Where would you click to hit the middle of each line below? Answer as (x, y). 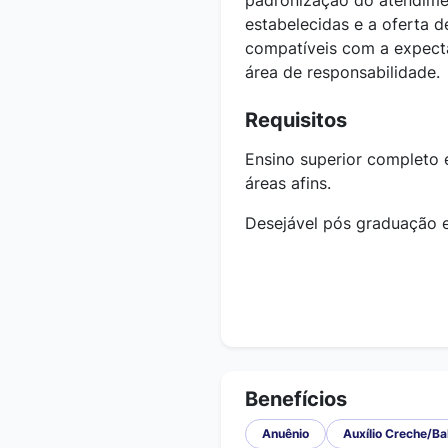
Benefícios (296, 399)
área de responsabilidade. (342, 72)
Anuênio (285, 433)
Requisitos (296, 120)
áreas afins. (288, 183)
